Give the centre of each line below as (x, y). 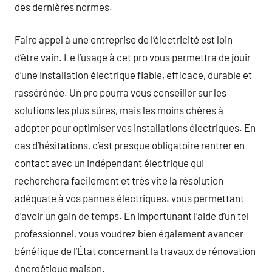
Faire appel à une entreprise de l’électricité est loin (124, 39)
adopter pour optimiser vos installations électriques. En (135, 127)
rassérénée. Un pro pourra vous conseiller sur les (121, 92)
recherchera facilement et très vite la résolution (119, 180)
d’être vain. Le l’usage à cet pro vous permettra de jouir (133, 57)
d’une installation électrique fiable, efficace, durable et (133, 75)
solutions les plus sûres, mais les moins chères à (119, 110)
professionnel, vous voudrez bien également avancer (129, 233)
